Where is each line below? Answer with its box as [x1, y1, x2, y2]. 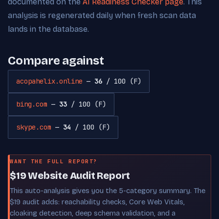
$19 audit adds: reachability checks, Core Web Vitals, [10, 197, 185, 206]
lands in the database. [8, 24, 89, 34]
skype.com [16, 122, 51, 131]
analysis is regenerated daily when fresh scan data [8, 10, 196, 20]
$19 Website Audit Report [10, 169, 131, 181]
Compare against [8, 53, 104, 67]
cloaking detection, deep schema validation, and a [10, 208, 175, 218]
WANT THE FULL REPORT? [10, 157, 98, 165]
